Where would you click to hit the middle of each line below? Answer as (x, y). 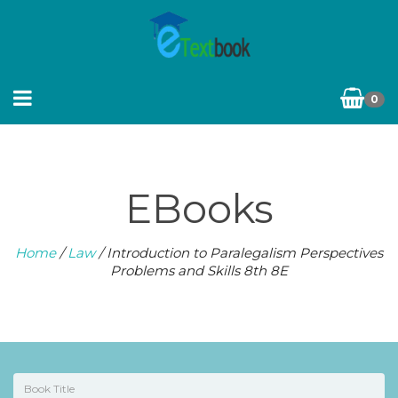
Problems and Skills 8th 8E (199, 271)
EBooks (199, 208)
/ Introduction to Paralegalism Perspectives (239, 253)
